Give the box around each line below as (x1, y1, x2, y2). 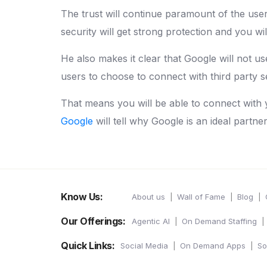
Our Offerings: (61, 215, 125, 227)
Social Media (120, 240, 168, 250)
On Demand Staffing (182, 216, 257, 226)
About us (132, 191, 165, 201)
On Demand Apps (180, 240, 246, 250)
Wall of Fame (177, 191, 225, 201)
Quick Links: (61, 239, 114, 252)
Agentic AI (132, 216, 170, 226)
